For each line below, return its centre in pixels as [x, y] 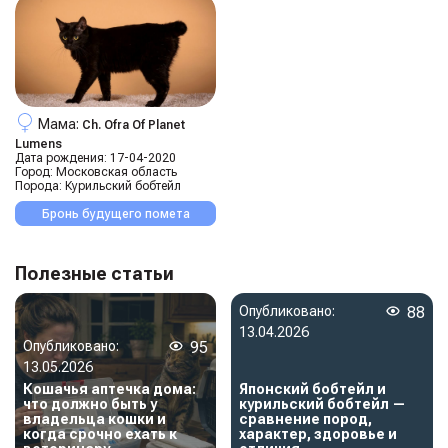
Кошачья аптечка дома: [109, 388]
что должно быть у [90, 403]
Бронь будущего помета [115, 213]
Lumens [38, 143]
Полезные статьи [94, 273]
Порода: [38, 185]
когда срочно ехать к [100, 433]
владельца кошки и [94, 418]
